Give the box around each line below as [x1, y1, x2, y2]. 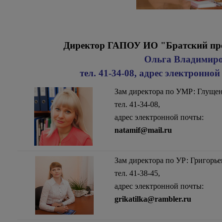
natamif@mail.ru [114, 126, 172, 135]
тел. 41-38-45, [114, 169, 160, 178]
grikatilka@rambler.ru [114, 195, 191, 204]
